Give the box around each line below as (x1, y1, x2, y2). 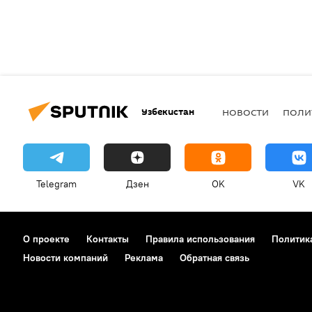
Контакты (86, 233, 129, 245)
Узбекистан (141, 104, 194, 118)
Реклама (125, 251, 163, 264)
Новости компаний (23, 251, 108, 264)
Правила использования (146, 233, 255, 245)
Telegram (36, 178, 77, 190)
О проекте (23, 233, 70, 245)
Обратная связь (180, 251, 249, 264)
